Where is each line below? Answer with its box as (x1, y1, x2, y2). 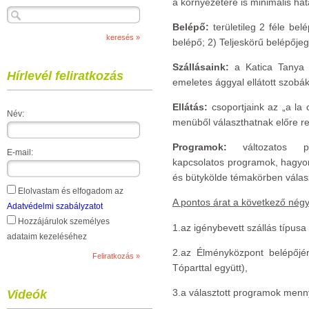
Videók (7, 288, 47, 301)
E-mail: (7, 148, 33, 157)
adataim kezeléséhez (7, 232, 87, 241)
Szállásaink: (172, 61, 229, 72)
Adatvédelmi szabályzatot (7, 201, 103, 211)
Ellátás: (172, 101, 212, 112)
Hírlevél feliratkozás (7, 69, 123, 83)
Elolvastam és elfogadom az (16, 186, 123, 196)
